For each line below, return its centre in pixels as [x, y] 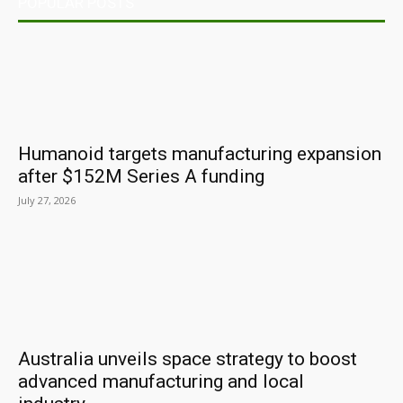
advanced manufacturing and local [161, 381]
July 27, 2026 [47, 200]
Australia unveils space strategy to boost [188, 358]
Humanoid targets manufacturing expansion [200, 153]
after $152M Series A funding [141, 176]
